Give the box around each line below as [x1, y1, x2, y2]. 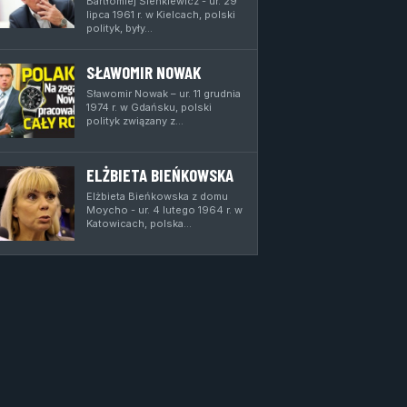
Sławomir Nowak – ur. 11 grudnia [86, 87, 241, 100]
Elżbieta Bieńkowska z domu [86, 190, 228, 203]
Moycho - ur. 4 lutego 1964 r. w [86, 203, 243, 216]
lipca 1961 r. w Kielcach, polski [86, 8, 235, 21]
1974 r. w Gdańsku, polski [86, 101, 212, 114]
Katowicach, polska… [86, 217, 192, 230]
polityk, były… [86, 22, 153, 35]
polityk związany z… [86, 114, 184, 127]
